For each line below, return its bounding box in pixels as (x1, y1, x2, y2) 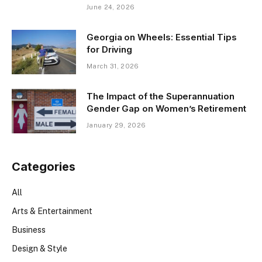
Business (12, 225, 46, 235)
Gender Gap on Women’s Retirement (87, 103, 246, 115)
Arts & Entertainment (12, 206, 92, 216)
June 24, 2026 (87, 4, 135, 11)
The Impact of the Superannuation (87, 91, 235, 102)
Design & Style (12, 244, 67, 254)
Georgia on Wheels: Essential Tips (87, 32, 237, 43)
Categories (12, 160, 75, 174)
